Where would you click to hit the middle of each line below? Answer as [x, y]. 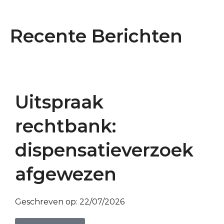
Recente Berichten [96, 36]
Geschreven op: [47, 201]
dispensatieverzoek [104, 150]
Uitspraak [59, 102]
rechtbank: [65, 126]
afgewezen [66, 174]
